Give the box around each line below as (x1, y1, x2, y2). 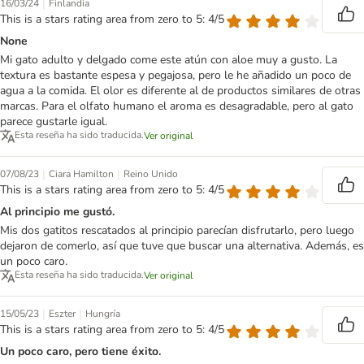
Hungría (85, 307, 120, 321)
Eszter (49, 307, 76, 321)
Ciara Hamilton (49, 167, 114, 181)
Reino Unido (123, 167, 178, 181)
